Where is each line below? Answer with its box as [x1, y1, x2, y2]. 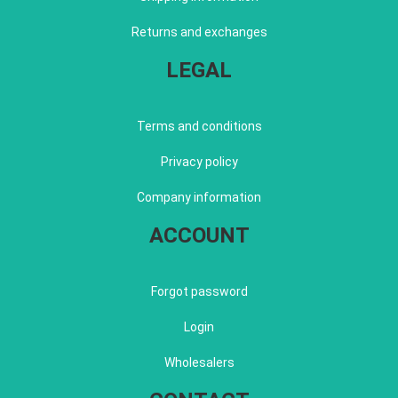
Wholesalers [163, 354, 235, 370]
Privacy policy [160, 154, 238, 169]
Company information [137, 189, 261, 204]
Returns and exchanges [131, 24, 267, 39]
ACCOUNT [148, 222, 250, 248]
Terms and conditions [136, 118, 262, 133]
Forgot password [150, 283, 248, 298]
